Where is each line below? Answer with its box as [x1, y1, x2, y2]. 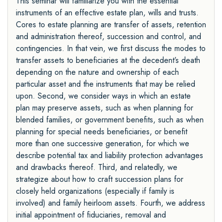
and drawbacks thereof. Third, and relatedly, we [16, 162, 177, 173]
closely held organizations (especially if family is [16, 185, 174, 197]
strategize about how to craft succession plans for [16, 173, 183, 185]
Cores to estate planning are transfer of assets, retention [16, 19, 206, 31]
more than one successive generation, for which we [16, 138, 189, 150]
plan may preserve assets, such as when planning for [16, 102, 193, 114]
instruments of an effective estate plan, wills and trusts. [16, 7, 199, 19]
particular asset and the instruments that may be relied [16, 78, 195, 90]
